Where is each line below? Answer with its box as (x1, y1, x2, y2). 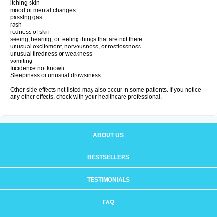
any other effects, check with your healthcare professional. (10, 93, 162, 100)
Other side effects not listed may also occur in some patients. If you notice (10, 86, 201, 93)
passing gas (10, 14, 42, 21)
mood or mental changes (10, 7, 76, 14)
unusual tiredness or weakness (10, 50, 92, 57)
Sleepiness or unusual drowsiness (10, 72, 101, 78)
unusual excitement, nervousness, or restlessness (10, 43, 141, 50)
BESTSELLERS (87, 154, 129, 161)
